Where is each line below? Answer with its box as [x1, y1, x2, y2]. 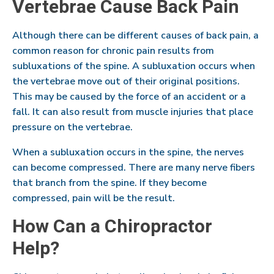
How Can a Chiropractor [12, 213, 212, 240]
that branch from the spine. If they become [12, 176, 207, 190]
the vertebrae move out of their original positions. [12, 74, 240, 88]
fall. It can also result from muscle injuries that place [12, 105, 253, 119]
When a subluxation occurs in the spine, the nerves [12, 145, 244, 159]
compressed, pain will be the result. [12, 191, 175, 205]
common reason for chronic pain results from [12, 43, 214, 57]
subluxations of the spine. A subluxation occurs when [12, 59, 255, 73]
